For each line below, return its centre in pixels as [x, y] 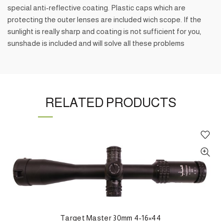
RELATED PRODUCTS [110, 102]
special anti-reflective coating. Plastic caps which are [96, 7]
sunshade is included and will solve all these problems [96, 43]
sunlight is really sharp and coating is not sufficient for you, [104, 31]
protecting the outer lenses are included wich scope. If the [104, 19]
